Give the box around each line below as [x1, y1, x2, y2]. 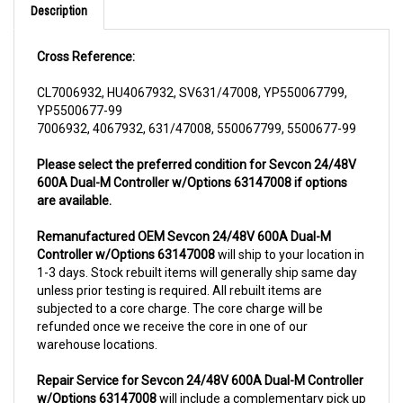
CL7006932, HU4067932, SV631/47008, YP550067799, [37, 63, 347, 78]
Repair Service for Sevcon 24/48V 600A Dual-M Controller [37, 351, 363, 366]
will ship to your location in [215, 225, 364, 240]
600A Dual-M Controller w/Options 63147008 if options [37, 153, 347, 168]
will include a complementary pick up [157, 369, 366, 384]
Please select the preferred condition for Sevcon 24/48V [37, 135, 356, 150]
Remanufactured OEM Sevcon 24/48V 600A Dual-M [37, 207, 331, 222]
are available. [37, 171, 112, 186]
